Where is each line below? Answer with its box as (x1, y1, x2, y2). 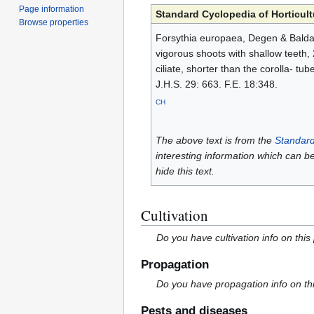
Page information (19, 4, 85, 14)
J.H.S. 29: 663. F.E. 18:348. (155, 78, 278, 90)
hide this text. (155, 165, 214, 177)
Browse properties (19, 17, 89, 27)
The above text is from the (155, 135, 275, 146)
